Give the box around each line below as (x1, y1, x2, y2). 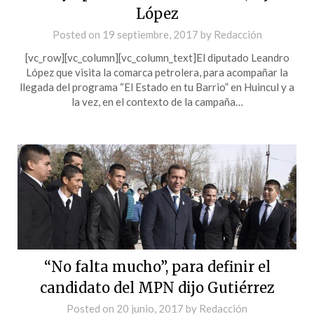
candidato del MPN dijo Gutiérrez (39, 278, 275, 296)
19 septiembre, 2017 (102, 27, 198, 41)
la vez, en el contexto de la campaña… (71, 95, 243, 108)
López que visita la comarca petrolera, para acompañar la (26, 65, 288, 78)
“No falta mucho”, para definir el (43, 257, 271, 275)
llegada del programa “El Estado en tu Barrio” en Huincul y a (20, 80, 294, 93)
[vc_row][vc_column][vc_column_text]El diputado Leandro (25, 50, 289, 64)
